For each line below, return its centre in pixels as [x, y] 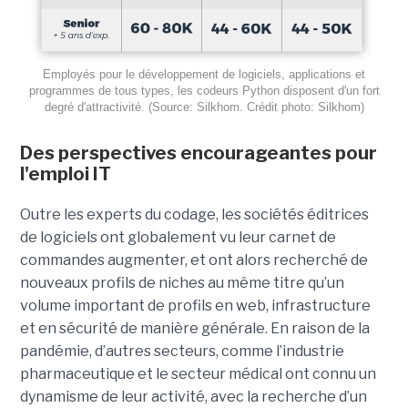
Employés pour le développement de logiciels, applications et [204, 75]
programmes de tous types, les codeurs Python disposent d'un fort [204, 91]
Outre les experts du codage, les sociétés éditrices [194, 215]
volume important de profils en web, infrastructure [195, 306]
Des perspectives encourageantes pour [198, 153]
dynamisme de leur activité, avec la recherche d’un [193, 397]
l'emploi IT [65, 174]
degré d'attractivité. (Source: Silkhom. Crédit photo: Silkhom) [204, 107]
